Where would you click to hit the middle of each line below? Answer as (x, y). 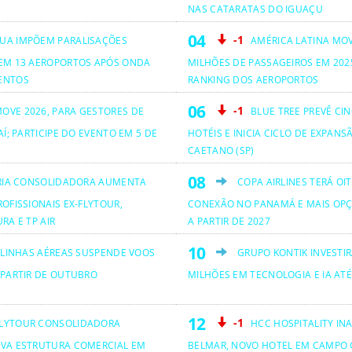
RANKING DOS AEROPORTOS (253, 79)
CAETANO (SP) (221, 150)
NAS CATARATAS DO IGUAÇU (255, 9)
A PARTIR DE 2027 (229, 221)
